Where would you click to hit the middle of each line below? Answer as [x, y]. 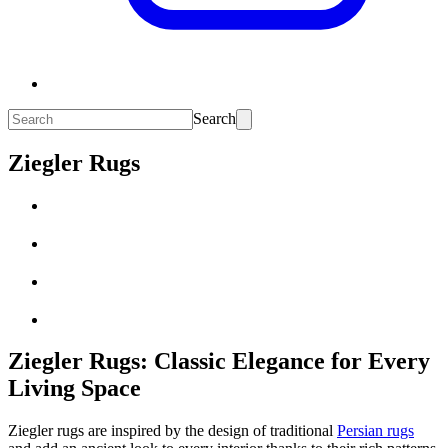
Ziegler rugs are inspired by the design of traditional [172, 431]
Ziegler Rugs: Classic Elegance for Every [219, 361]
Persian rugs [375, 431]
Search [214, 118]
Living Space [74, 388]
